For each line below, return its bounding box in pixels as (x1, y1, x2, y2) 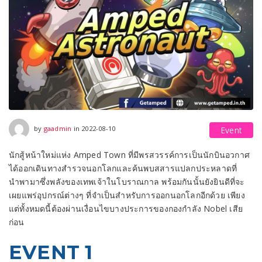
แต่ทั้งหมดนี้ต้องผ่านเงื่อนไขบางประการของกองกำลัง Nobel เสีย (9, 203, 243, 215)
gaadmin (43, 123, 72, 133)
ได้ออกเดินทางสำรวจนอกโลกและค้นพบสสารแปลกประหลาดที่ (9, 163, 237, 174)
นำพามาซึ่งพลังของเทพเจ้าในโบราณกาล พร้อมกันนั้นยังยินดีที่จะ (9, 176, 245, 188)
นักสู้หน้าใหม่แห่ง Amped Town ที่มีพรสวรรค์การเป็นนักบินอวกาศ (9, 149, 250, 161)
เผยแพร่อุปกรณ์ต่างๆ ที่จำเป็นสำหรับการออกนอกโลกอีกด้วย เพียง (9, 189, 245, 201)
